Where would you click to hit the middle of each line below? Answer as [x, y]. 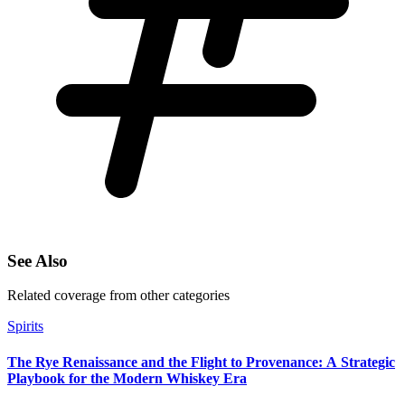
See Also [38, 260]
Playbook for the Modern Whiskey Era [127, 378]
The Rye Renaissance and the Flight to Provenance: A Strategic [201, 362]
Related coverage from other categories [118, 296]
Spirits [25, 326]
